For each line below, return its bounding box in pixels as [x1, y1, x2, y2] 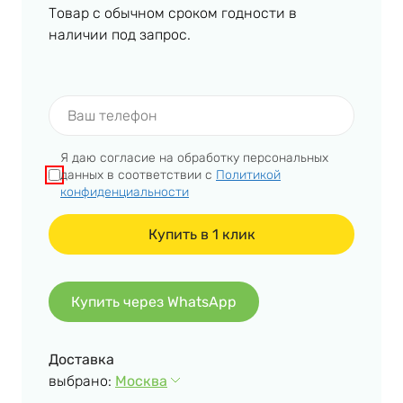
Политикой [216, 166, 281, 183]
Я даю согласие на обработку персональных [60, 149, 328, 166]
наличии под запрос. [49, 25, 191, 43]
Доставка [49, 350, 114, 368]
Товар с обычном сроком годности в [49, 4, 297, 22]
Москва [115, 372, 167, 390]
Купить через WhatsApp [71, 292, 237, 310]
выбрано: [49, 372, 115, 390]
